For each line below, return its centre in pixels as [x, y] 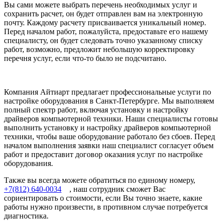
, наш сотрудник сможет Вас [113, 189]
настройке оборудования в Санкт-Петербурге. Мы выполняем [109, 101]
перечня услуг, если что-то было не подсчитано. [85, 58]
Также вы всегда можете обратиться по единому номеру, [100, 180]
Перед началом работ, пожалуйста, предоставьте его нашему [106, 31]
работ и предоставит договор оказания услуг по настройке [103, 154]
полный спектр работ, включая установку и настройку [96, 110]
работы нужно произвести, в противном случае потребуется [106, 207]
